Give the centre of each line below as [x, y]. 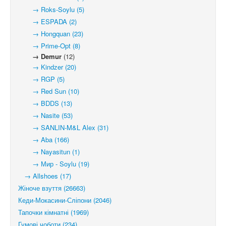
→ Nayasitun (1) [49, 152]
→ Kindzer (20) [47, 67]
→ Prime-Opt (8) [49, 46]
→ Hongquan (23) [51, 34]
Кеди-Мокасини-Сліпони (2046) [65, 200]
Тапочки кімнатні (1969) [53, 212]
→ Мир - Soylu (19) [54, 164]
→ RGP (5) [41, 79]
